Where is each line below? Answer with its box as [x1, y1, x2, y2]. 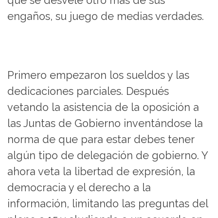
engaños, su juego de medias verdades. [7, 10, 204, 23]
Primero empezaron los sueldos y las [7, 69, 189, 81]
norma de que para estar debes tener [7, 133, 195, 145]
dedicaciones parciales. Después [7, 85, 169, 97]
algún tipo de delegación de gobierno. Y [7, 149, 208, 162]
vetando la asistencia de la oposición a [7, 101, 199, 113]
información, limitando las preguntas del [7, 197, 208, 210]
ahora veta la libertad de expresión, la [7, 165, 195, 178]
